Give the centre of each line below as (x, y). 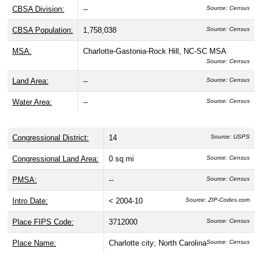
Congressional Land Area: (56, 159)
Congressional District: (51, 138)
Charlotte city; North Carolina (158, 243)
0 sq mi (121, 159)
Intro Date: (30, 201)
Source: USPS (230, 137)
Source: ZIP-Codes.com (218, 200)
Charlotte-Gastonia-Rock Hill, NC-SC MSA (155, 51)
